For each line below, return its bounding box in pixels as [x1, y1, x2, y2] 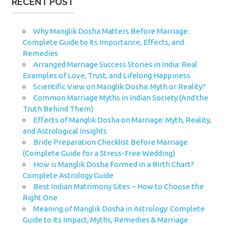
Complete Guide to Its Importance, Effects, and [22, 37, 184, 46]
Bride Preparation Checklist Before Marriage [33, 137, 188, 146]
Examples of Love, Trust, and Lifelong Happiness [22, 71, 190, 80]
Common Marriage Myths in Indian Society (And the [33, 93, 208, 102]
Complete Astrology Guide [22, 171, 114, 180]
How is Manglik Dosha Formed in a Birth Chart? [33, 159, 194, 168]
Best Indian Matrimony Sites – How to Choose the [33, 182, 204, 191]
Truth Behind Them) [22, 104, 93, 113]
